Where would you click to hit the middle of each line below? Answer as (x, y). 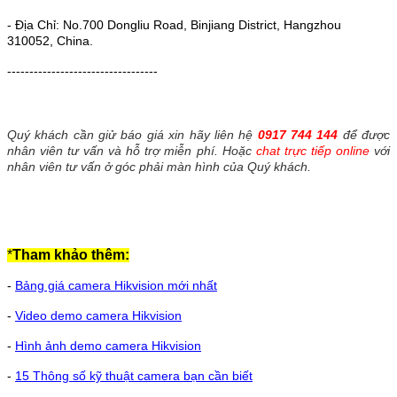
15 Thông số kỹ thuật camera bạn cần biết (134, 375)
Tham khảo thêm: (71, 254)
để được (364, 134)
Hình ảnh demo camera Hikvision (108, 345)
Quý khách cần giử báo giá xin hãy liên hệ (132, 134)
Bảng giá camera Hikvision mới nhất (116, 285)
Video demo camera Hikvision (98, 315)
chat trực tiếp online (312, 150)
